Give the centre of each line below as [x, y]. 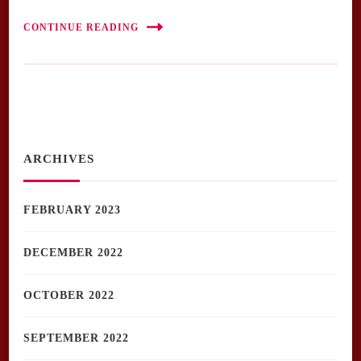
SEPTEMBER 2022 [76, 338]
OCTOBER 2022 [69, 296]
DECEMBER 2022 [73, 253]
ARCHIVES [59, 159]
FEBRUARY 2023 [72, 210]
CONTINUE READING [81, 27]
